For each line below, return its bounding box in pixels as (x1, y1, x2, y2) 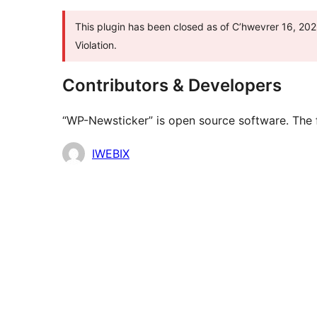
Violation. (75, 39, 117, 52)
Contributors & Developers (62, 75, 282, 96)
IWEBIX (92, 146, 129, 161)
